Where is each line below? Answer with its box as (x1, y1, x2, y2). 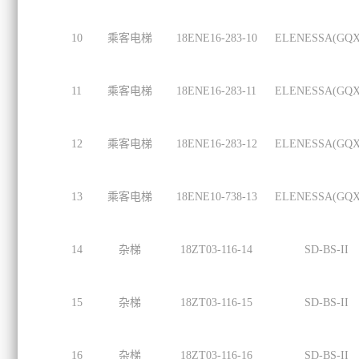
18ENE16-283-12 (175, 138, 257, 150)
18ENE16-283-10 (175, 32, 257, 44)
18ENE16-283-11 (176, 85, 256, 97)
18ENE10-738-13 (175, 191, 257, 203)
